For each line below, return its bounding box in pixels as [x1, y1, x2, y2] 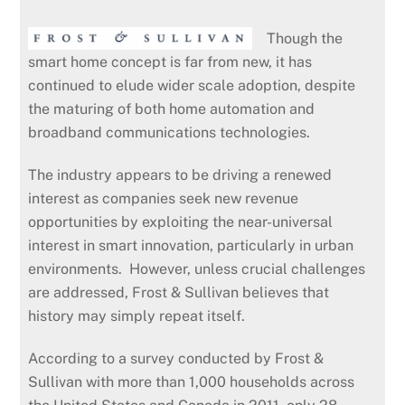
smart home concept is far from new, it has [28, 52, 313, 71]
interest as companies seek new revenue [28, 189, 299, 207]
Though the [267, 29, 344, 47]
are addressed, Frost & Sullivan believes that [28, 283, 330, 301]
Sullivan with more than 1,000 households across [28, 372, 355, 391]
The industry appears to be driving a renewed [28, 165, 333, 184]
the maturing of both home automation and [28, 99, 316, 118]
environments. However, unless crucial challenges [28, 259, 366, 278]
